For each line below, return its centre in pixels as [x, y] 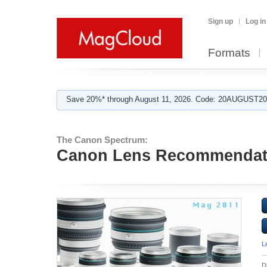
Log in [256, 21]
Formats [229, 53]
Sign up [221, 21]
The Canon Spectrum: [102, 140]
